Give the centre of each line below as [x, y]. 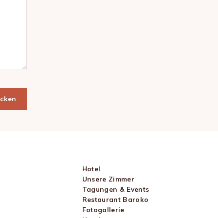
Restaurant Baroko [115, 199]
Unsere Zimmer [108, 179]
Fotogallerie [103, 209]
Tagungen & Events [116, 189]
